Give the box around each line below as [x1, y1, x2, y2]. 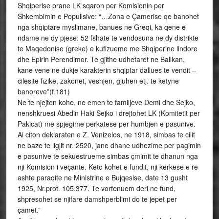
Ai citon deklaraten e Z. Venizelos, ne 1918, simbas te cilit [17, 130, 195, 139]
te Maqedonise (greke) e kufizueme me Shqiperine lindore [17, 44, 197, 53]
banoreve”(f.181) [17, 87, 70, 96]
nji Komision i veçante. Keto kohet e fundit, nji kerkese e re [17, 162, 198, 172]
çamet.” [17, 205, 41, 215]
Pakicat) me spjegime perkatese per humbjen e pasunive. [17, 119, 196, 129]
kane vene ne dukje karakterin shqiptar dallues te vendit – [17, 65, 196, 75]
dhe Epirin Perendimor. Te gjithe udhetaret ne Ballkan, [17, 54, 185, 64]
